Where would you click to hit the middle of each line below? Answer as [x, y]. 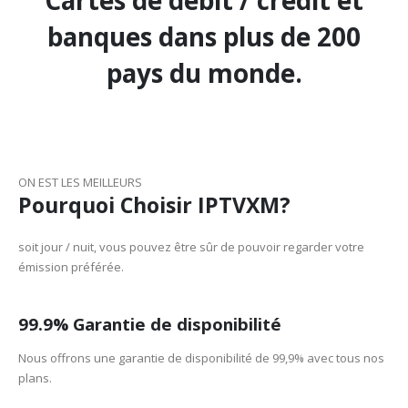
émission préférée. [71, 266]
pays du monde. [204, 72]
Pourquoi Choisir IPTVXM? [154, 204]
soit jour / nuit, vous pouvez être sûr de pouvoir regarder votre [191, 246]
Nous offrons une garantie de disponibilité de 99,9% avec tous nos [201, 358]
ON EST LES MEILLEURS [80, 182]
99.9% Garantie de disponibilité [150, 324]
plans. [35, 378]
